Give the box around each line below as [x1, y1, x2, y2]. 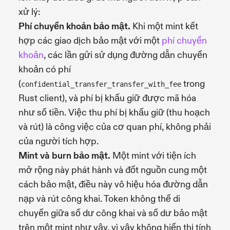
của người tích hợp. [18, 135, 99, 147]
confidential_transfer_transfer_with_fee [21, 80, 181, 88]
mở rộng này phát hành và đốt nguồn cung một [18, 164, 207, 176]
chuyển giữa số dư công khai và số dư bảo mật [18, 207, 207, 219]
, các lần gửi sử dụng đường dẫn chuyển [44, 49, 207, 61]
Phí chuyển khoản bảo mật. [18, 20, 130, 32]
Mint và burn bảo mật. [18, 149, 110, 162]
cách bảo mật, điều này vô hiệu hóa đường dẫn [18, 178, 208, 190]
